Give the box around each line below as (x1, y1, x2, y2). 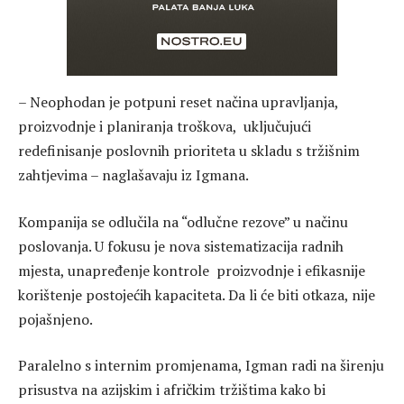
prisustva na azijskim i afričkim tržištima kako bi (18, 380, 326, 400)
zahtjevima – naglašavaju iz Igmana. (18, 165, 249, 186)
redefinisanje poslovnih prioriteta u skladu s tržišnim (18, 141, 360, 161)
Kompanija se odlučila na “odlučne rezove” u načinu (18, 211, 348, 232)
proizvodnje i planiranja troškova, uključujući (18, 116, 311, 137)
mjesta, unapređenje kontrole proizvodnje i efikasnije (18, 260, 365, 280)
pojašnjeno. (18, 308, 93, 329)
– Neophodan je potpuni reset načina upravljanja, (18, 92, 338, 113)
